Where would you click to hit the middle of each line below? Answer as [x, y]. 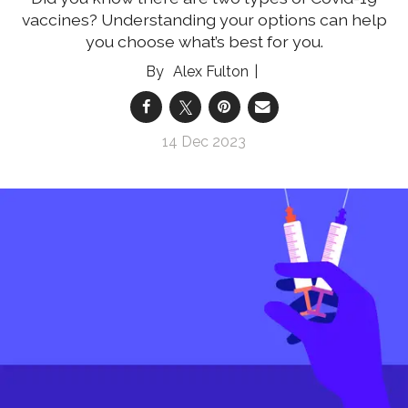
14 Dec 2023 [204, 142]
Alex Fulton [210, 72]
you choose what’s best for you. [204, 42]
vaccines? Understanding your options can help [204, 20]
